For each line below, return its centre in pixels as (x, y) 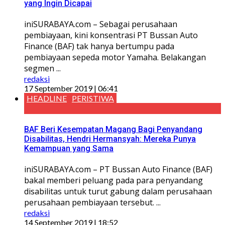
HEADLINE (47, 98)
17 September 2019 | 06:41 (71, 88)
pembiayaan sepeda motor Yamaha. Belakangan (115, 57)
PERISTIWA (93, 98)
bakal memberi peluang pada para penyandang (114, 181)
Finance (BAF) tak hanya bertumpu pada (99, 46)
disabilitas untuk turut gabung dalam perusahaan (118, 192)
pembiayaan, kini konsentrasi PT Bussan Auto (111, 35)
